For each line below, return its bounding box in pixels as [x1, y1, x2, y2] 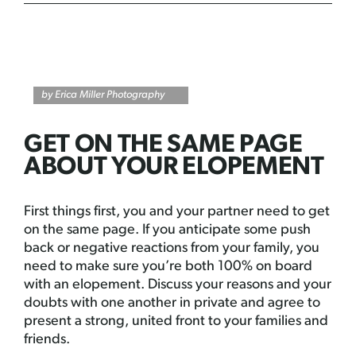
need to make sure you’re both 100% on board [24, 259, 312, 274]
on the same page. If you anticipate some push [24, 222, 311, 238]
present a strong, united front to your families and [24, 314, 328, 329]
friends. [24, 332, 70, 347]
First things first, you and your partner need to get [24, 204, 330, 219]
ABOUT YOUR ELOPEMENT [24, 155, 324, 180]
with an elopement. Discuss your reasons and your [24, 277, 331, 292]
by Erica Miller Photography [41, 89, 164, 100]
